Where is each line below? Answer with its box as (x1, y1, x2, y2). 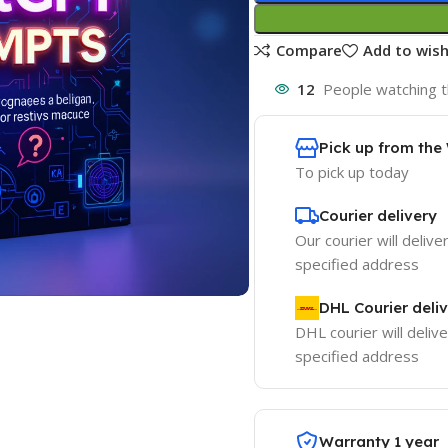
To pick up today (295, 162, 409, 182)
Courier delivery (319, 206, 437, 225)
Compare (275, 40, 342, 61)
